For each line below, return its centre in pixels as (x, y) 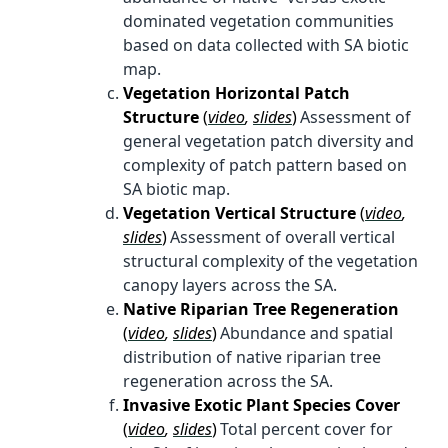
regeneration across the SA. (228, 380)
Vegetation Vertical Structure (241, 212)
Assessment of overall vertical (282, 236)
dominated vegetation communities (258, 20)
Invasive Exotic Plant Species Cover (261, 404)
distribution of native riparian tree (252, 356)
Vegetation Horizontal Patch (236, 92)
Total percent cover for (306, 428)
